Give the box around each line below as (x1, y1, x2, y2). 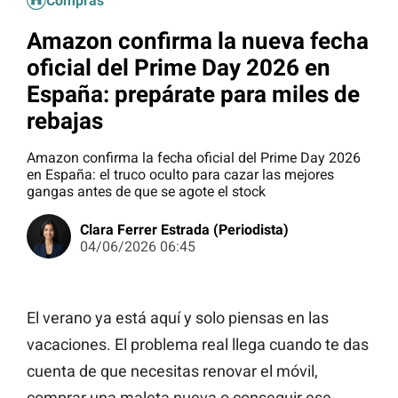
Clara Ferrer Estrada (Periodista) (80, 221, 289, 239)
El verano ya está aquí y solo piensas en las (27, 308, 329, 328)
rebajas (27, 107, 103, 134)
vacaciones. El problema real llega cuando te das (27, 335, 369, 354)
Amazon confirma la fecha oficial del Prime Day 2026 (27, 149, 361, 167)
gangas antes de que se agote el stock (27, 183, 266, 201)
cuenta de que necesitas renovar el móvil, (27, 362, 318, 381)
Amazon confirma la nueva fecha (27, 27, 369, 54)
